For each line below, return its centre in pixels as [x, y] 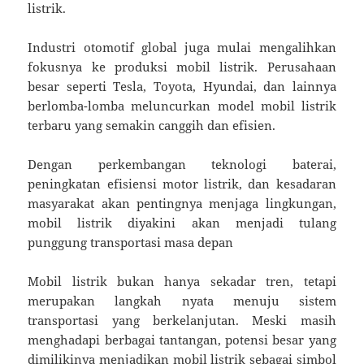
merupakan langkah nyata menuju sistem [182, 300]
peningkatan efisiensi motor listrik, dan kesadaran [182, 183]
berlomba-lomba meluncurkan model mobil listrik [182, 105]
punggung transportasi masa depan [131, 242]
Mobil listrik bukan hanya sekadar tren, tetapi [182, 281]
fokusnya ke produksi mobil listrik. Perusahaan [182, 66]
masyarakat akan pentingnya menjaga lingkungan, [182, 203]
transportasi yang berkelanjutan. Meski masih [182, 320]
